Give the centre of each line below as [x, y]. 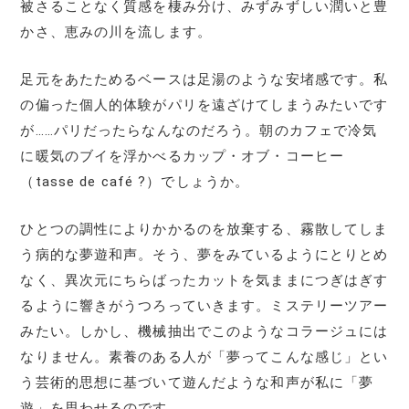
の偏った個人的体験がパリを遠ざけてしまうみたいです [204, 105]
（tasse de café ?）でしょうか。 [135, 181]
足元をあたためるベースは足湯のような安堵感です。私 [204, 79]
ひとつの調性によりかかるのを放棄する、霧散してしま [204, 229]
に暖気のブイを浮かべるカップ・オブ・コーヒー [183, 156]
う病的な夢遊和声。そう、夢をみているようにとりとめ [204, 254]
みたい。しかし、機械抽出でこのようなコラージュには [204, 331]
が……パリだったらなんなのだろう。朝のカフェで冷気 [199, 130]
